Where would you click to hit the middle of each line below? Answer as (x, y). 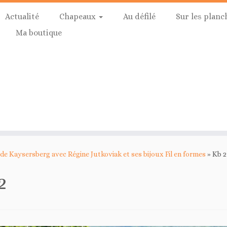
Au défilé (139, 16)
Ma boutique (39, 33)
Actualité (22, 16)
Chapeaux (78, 16)
